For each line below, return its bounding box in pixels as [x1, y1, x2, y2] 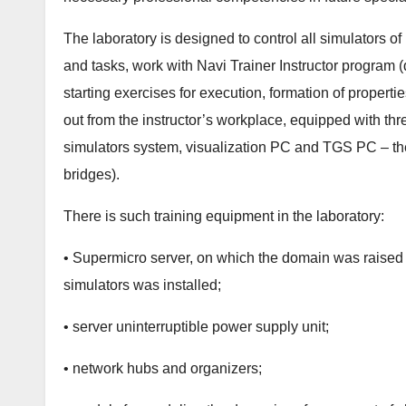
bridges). [63, 167, 120, 183]
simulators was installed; [63, 277, 221, 294]
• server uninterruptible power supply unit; [63, 319, 329, 335]
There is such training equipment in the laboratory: [63, 208, 384, 225]
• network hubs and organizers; [63, 361, 262, 377]
